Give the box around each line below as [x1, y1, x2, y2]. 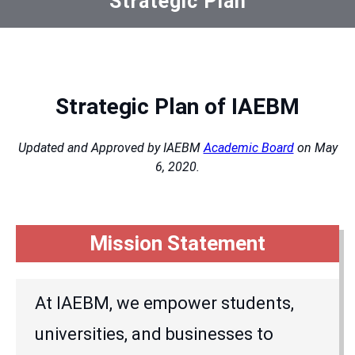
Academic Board [203, 140, 294, 156]
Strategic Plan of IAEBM [55, 94, 300, 120]
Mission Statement [90, 231, 265, 255]
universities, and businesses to [35, 324, 273, 345]
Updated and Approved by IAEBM [17, 140, 204, 156]
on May [293, 140, 338, 156]
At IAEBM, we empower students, [35, 293, 294, 314]
